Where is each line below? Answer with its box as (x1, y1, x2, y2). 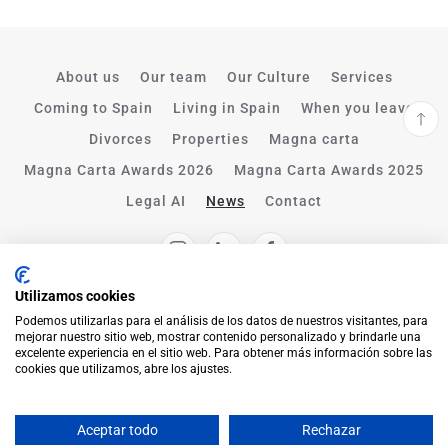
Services (330, 68, 393, 85)
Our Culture (226, 68, 311, 85)
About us (55, 68, 120, 85)
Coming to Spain (33, 99, 153, 116)
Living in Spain (172, 99, 281, 116)
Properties (171, 130, 249, 147)
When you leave (300, 99, 415, 116)
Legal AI (126, 192, 186, 209)
